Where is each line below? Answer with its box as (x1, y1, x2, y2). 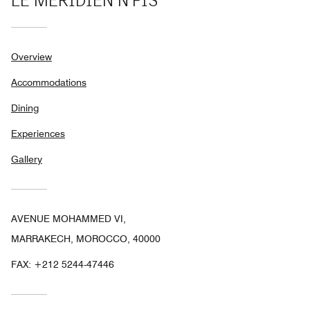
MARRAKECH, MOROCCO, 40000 (11, 232, 161, 244)
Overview (11, 51, 52, 62)
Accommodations (11, 76, 86, 88)
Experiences (11, 127, 65, 139)
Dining (11, 102, 39, 113)
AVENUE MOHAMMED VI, (11, 212, 126, 224)
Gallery (11, 153, 42, 165)
